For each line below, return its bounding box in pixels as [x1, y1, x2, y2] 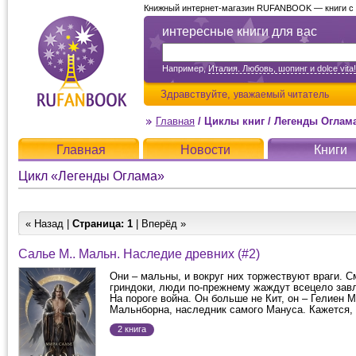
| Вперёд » [133, 218, 186, 230]
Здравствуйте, [161, 88, 234, 100]
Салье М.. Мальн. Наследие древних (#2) [18, 247, 260, 261]
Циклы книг [204, 115, 265, 127]
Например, [162, 64, 208, 73]
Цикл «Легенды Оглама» [18, 169, 164, 183]
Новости [180, 143, 230, 157]
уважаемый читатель [234, 89, 329, 99]
